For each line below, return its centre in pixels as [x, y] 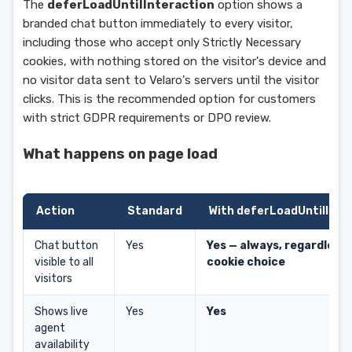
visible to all [64, 262]
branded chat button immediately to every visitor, [158, 24]
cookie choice [246, 262]
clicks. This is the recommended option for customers [169, 99]
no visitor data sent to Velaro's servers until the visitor [171, 80]
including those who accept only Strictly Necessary [162, 42]
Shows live [61, 312]
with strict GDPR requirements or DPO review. [147, 118]
